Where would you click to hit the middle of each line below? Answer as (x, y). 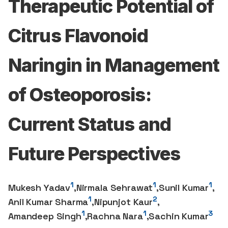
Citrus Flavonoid (78, 36)
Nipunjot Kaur (123, 202)
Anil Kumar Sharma (48, 202)
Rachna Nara (115, 216)
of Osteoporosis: (80, 95)
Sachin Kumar (179, 216)
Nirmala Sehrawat (115, 188)
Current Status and (90, 124)
